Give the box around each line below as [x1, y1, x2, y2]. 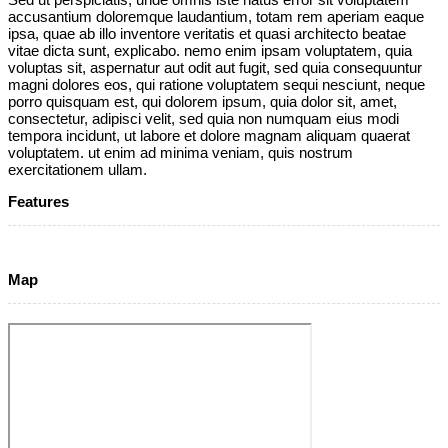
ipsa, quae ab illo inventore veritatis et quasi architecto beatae [8, 25, 406, 43]
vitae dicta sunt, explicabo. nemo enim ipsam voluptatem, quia [8, 42, 412, 60]
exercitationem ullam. [8, 161, 147, 179]
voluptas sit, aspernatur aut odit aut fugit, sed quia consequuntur [8, 59, 422, 77]
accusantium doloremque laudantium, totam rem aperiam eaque [8, 8, 424, 26]
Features [8, 193, 69, 211]
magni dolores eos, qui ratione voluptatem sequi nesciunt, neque [8, 76, 425, 94]
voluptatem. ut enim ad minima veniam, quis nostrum [8, 144, 353, 162]
